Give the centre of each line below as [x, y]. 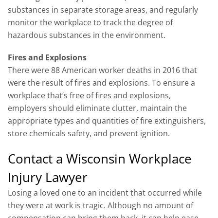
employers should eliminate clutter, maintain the [97, 108]
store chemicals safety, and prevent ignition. [89, 133]
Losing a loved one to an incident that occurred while [105, 193]
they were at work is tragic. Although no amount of [100, 205]
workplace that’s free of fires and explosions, [89, 95]
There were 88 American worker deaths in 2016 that [102, 70]
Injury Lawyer [48, 177]
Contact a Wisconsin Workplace [100, 159]
